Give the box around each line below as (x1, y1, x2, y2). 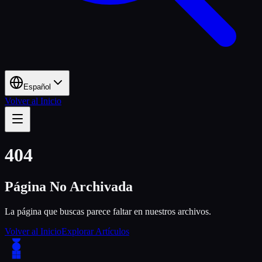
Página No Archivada (5, 178, 133, 194)
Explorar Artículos (61, 226, 129, 236)
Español (23, 82, 51, 91)
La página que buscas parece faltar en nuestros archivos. (5, 206, 211, 216)
